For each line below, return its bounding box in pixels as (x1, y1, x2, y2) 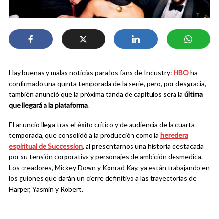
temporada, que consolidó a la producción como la (9, 131, 160, 140)
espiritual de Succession (9, 142, 83, 151)
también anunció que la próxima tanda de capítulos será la (9, 90, 184, 99)
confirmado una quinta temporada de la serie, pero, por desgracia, (9, 79, 206, 88)
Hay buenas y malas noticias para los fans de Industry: (9, 68, 174, 77)
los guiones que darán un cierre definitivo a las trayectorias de (9, 174, 197, 183)
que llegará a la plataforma (9, 101, 88, 109)
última (184, 90, 203, 99)
